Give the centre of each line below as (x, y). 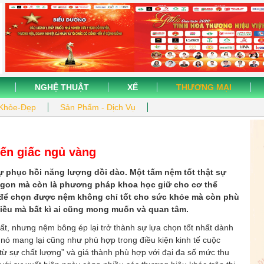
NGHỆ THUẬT (62, 87)
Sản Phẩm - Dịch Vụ (98, 107)
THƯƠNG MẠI (204, 87)
